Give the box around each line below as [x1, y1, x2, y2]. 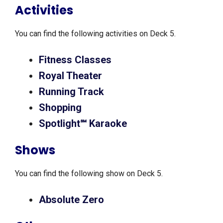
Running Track [39, 86, 107, 98]
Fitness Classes [39, 54, 111, 66]
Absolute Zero [39, 194, 107, 206]
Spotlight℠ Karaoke [39, 117, 129, 130]
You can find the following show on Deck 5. [15, 169, 165, 179]
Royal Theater [39, 70, 105, 82]
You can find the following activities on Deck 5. [15, 29, 178, 39]
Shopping [39, 102, 84, 114]
